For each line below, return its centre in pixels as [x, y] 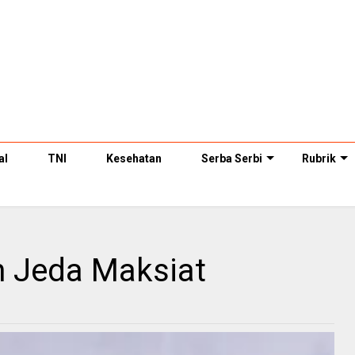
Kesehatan [134, 159]
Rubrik [319, 159]
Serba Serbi [232, 159]
